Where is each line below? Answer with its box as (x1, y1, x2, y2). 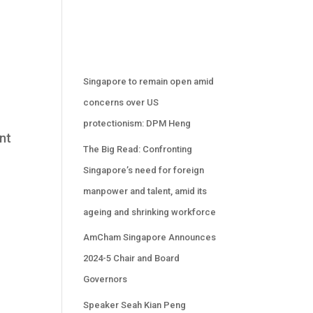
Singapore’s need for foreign (83, 164, 205, 175)
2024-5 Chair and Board (83, 253, 180, 263)
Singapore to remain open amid (83, 76, 214, 87)
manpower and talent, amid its (83, 185, 208, 196)
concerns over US (83, 97, 159, 108)
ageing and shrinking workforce (83, 206, 219, 217)
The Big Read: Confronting (83, 143, 193, 154)
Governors (83, 274, 128, 284)
